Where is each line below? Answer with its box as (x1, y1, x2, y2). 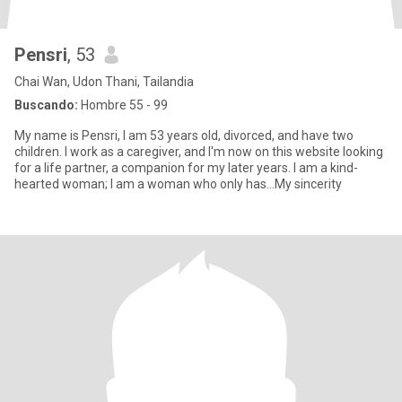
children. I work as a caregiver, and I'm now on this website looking (14, 144, 383, 159)
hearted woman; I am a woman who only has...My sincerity (14, 177, 342, 191)
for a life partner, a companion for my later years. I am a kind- (14, 161, 358, 175)
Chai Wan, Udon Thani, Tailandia (14, 74, 194, 89)
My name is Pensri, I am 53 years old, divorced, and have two (14, 128, 354, 143)
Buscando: (14, 98, 78, 112)
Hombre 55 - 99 (78, 98, 168, 112)
